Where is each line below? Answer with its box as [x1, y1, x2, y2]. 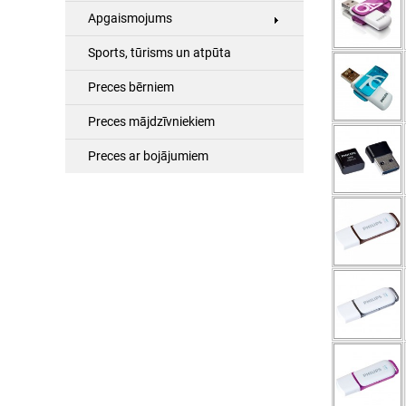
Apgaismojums [88, 11, 172, 26]
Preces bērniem [88, 80, 174, 95]
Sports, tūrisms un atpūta [88, 45, 231, 61]
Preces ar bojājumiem [88, 149, 208, 164]
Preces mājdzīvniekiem [88, 114, 215, 130]
